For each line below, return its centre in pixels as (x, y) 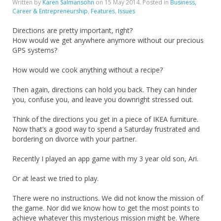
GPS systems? (35, 50)
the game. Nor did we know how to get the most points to (106, 208)
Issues (127, 11)
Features (103, 11)
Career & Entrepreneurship (50, 11)
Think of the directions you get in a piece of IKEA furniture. (105, 119)
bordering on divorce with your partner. (74, 139)
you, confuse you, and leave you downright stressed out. (103, 99)
